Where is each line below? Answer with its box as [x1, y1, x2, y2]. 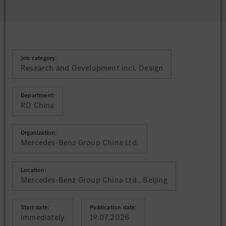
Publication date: [90, 203, 137, 211]
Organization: [21, 129, 57, 137]
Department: [21, 91, 55, 99]
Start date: [21, 203, 49, 211]
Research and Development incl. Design [21, 63, 163, 73]
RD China [21, 100, 54, 110]
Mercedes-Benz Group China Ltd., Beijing [21, 175, 167, 185]
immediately [21, 212, 65, 222]
